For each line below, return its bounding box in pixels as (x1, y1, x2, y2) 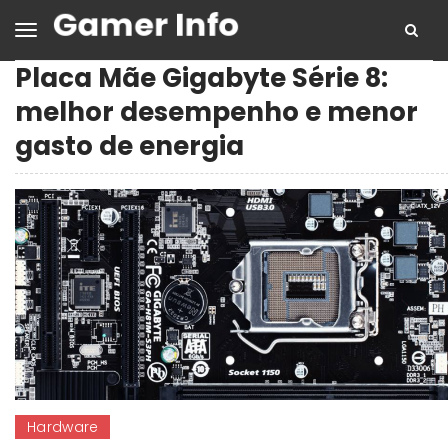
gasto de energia (15, 128, 244, 164)
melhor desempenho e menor (15, 94, 418, 130)
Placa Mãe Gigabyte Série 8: (15, 60, 388, 96)
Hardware (27, 417, 99, 438)
